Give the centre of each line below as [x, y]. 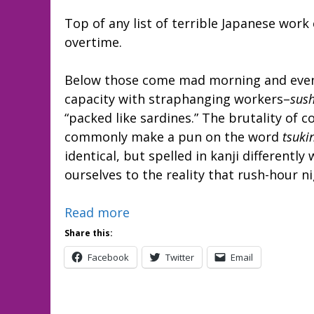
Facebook [108, 258]
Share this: [89, 233]
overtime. [93, 42]
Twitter [180, 258]
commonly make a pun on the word [173, 137]
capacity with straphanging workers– [177, 99]
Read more [97, 213]
